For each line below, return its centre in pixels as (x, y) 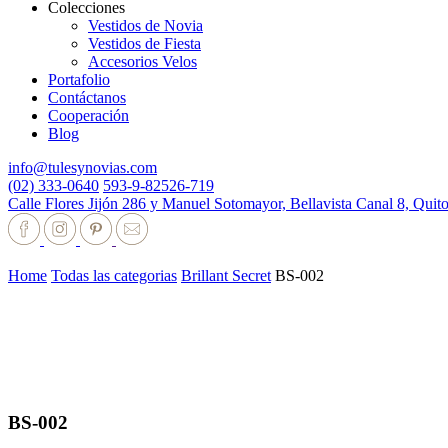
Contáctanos (87, 97)
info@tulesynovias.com (82, 167)
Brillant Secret (226, 275)
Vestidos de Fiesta (144, 43)
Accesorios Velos (142, 61)
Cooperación (88, 115)
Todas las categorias (114, 275)
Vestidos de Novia (145, 25)
